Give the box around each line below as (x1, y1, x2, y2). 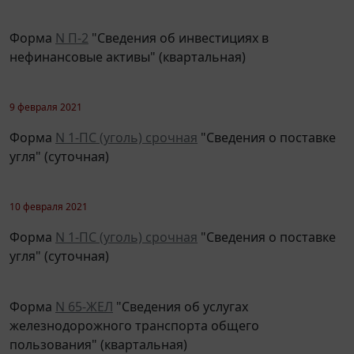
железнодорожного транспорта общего (9, 305, 259, 323)
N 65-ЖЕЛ (55, 286, 113, 304)
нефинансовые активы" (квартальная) (9, 36, 246, 55)
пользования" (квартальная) (9, 324, 187, 342)
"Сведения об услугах (113, 286, 248, 304)
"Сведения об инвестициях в (88, 17, 269, 36)
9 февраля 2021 (9, 88, 82, 103)
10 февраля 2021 (9, 188, 88, 202)
